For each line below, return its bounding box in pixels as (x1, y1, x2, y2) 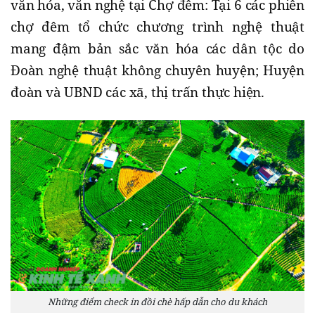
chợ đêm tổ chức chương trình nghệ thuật (11, 17, 304, 36)
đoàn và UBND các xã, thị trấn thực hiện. (11, 82, 268, 101)
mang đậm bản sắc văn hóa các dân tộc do (11, 39, 304, 58)
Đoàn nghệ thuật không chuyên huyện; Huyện (11, 60, 304, 79)
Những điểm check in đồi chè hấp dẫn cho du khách (48, 295, 267, 308)
